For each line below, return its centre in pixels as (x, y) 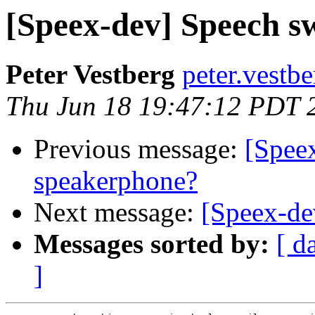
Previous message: (139, 149)
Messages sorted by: (152, 244)
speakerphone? (116, 181)
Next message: (117, 212)
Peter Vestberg (90, 75)
